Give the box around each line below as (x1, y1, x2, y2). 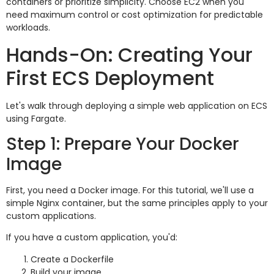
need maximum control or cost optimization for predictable (6, 9, 263, 21)
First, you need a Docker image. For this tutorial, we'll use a (6, 184, 254, 196)
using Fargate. (6, 112, 66, 125)
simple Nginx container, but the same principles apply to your (6, 197, 268, 209)
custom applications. (6, 210, 96, 222)
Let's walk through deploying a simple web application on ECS (6, 99, 267, 112)
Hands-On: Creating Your (6, 40, 253, 68)
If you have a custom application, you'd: (6, 231, 177, 244)
